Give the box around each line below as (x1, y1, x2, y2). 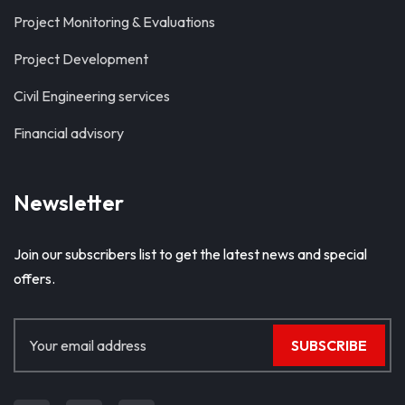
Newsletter (14, 189, 124, 217)
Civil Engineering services (14, 87, 170, 106)
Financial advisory (14, 124, 124, 143)
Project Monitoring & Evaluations (14, 13, 215, 32)
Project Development (14, 50, 148, 69)
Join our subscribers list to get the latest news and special (14, 245, 367, 264)
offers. (14, 269, 55, 288)
